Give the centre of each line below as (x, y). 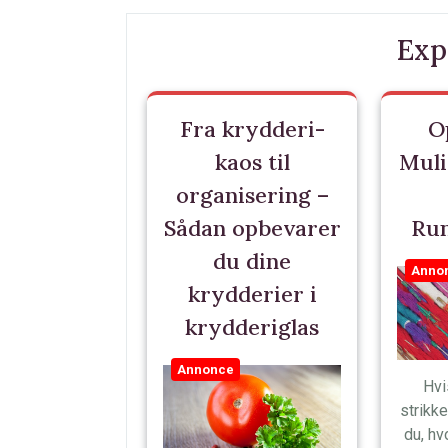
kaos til (252, 162)
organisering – (252, 195)
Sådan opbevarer (252, 228)
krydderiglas (252, 327)
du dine (252, 261)
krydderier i (252, 294)
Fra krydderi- (252, 129)
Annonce (205, 369)
